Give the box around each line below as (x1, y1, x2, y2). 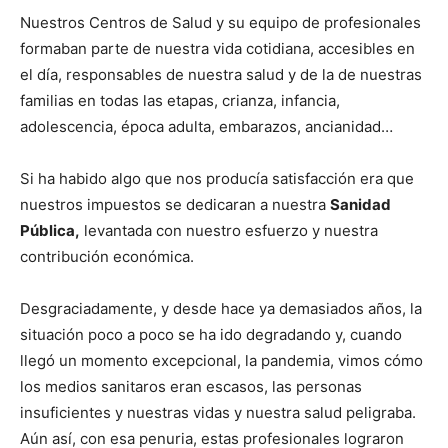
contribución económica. (20, 247, 194, 267)
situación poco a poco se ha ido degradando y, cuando (20, 325, 402, 345)
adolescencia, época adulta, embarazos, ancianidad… (20, 117, 393, 137)
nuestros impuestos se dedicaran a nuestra (20, 195, 330, 215)
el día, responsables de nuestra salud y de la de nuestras (20, 65, 422, 85)
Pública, (20, 221, 80, 241)
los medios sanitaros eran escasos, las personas (20, 377, 362, 397)
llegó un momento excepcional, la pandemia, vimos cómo (20, 351, 423, 371)
